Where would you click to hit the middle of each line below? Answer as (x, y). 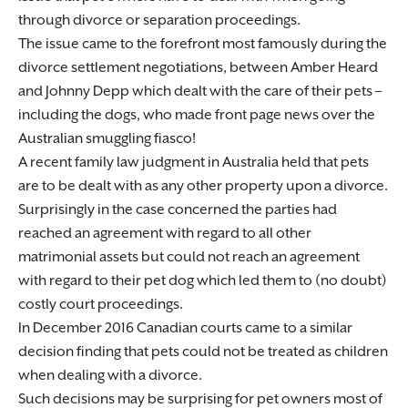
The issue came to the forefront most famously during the (203, 44)
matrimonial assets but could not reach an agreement (189, 257)
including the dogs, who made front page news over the (197, 115)
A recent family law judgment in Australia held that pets (194, 163)
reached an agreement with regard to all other (165, 234)
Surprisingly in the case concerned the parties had (178, 210)
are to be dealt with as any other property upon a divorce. (203, 186)
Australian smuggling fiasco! (107, 139)
